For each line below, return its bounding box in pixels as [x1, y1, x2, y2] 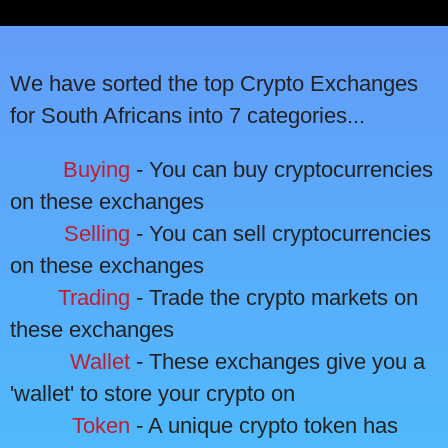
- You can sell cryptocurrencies [130, 221, 431, 247]
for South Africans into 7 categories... [10, 103, 365, 129]
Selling [64, 221, 130, 247]
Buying [63, 157, 130, 183]
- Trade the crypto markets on [130, 285, 418, 311]
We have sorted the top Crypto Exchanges [10, 71, 418, 97]
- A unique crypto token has [130, 413, 398, 439]
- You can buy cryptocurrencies [130, 157, 433, 183]
